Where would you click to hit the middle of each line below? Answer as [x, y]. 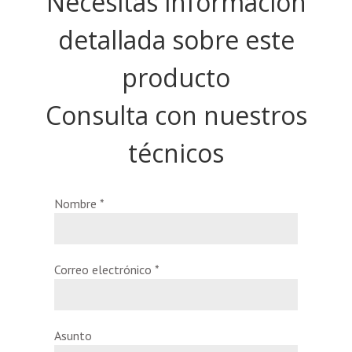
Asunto [73, 335]
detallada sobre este [176, 39]
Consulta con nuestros [176, 115]
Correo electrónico [104, 269]
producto [176, 77]
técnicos [176, 152]
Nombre [77, 203]
